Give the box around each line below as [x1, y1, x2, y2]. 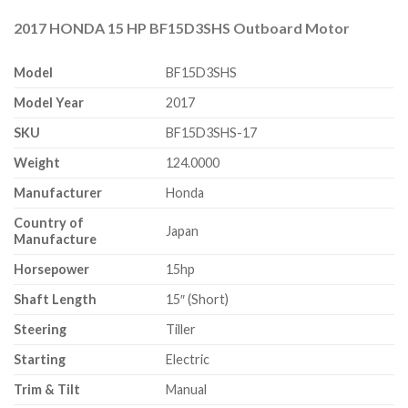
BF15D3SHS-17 [166, 124, 258, 140]
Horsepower [14, 260, 89, 277]
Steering [14, 321, 66, 337]
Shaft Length [14, 291, 97, 307]
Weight [14, 154, 60, 170]
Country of [14, 214, 84, 230]
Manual [166, 381, 208, 397]
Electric [166, 351, 210, 367]
